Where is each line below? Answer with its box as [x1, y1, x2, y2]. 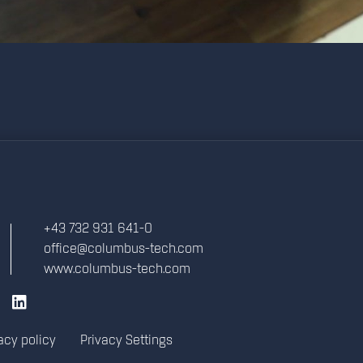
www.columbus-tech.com [44, 263, 190, 277]
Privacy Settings [79, 334, 173, 348]
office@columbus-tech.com [44, 242, 203, 257]
